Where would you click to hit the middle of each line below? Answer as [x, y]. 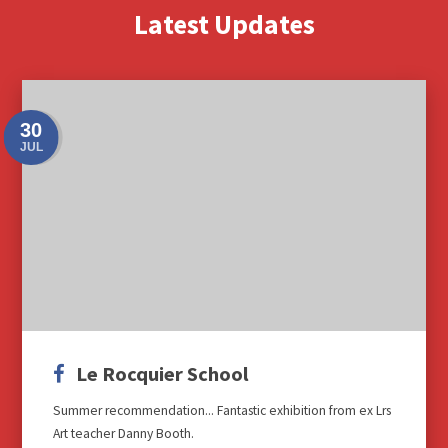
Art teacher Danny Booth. [123, 434]
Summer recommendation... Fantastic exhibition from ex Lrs [135, 411]
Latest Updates [224, 24]
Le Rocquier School [161, 373]
